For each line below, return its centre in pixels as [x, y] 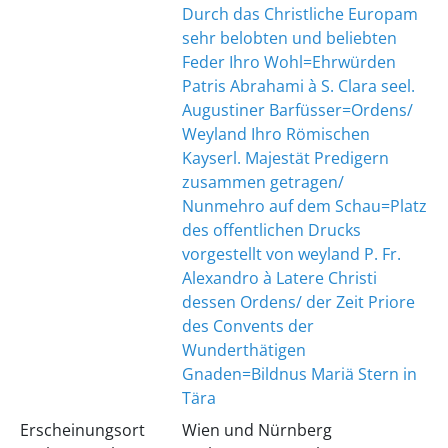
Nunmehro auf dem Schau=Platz [304, 206]
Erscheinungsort [82, 430]
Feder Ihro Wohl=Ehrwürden [288, 62]
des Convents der [247, 326]
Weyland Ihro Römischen [275, 134]
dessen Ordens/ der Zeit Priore [298, 302]
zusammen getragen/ [262, 182]
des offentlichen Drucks [271, 230]
